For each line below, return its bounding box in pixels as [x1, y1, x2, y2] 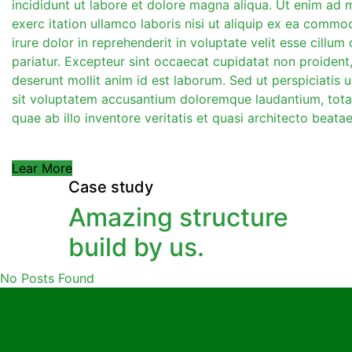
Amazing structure [68, 201, 288, 233]
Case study [68, 177, 153, 196]
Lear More [12, 159, 72, 176]
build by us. [68, 231, 204, 262]
